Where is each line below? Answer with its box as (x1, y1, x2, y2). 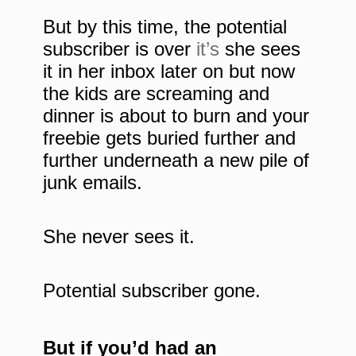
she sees (219, 38, 300, 60)
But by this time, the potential (43, 16, 287, 38)
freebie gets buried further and (43, 127, 296, 149)
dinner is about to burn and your (43, 105, 309, 127)
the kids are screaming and (43, 83, 269, 105)
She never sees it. (43, 226, 195, 248)
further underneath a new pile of (43, 149, 309, 172)
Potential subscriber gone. (43, 280, 261, 302)
